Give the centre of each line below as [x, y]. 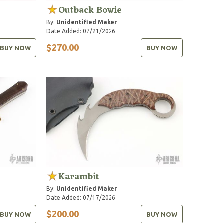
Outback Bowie [90, 10]
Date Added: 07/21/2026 [81, 31]
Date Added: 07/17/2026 [81, 197]
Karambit [79, 176]
